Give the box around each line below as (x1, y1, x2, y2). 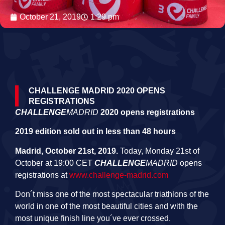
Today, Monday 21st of (118, 146, 199, 155)
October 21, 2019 (20, 13, 81, 21)
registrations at (15, 170, 69, 179)
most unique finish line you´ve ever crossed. (15, 214, 171, 223)
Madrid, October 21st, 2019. (15, 146, 118, 155)
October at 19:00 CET (15, 158, 94, 167)
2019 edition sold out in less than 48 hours (15, 127, 176, 136)
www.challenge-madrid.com (69, 170, 168, 179)
